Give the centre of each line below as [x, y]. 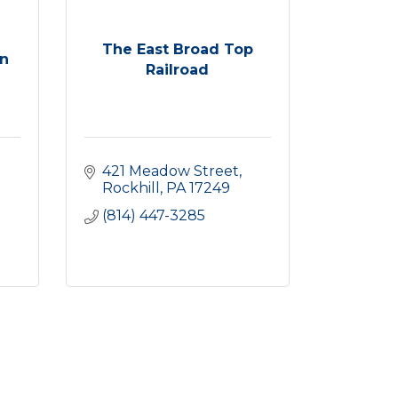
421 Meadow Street [170, 171]
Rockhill [131, 188]
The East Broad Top [177, 49]
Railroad [178, 69]
